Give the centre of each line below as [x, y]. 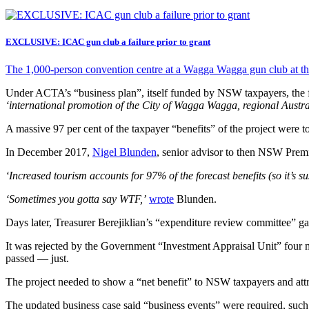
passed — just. [37, 258]
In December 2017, [49, 152]
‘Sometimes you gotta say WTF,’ [76, 199]
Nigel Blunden [124, 152]
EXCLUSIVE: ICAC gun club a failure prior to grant [108, 42]
